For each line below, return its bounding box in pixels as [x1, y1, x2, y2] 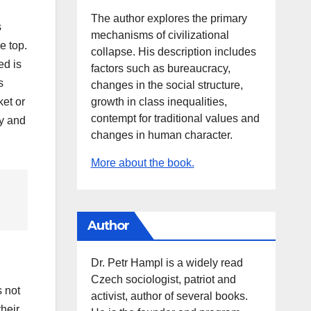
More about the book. [90, 157, 194, 169]
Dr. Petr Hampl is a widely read [90, 257, 243, 269]
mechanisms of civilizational [90, 29, 229, 41]
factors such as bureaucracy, [90, 62, 230, 74]
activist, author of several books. [90, 290, 248, 302]
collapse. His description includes [90, 46, 256, 58]
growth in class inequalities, [90, 96, 227, 108]
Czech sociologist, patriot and [90, 274, 236, 285]
